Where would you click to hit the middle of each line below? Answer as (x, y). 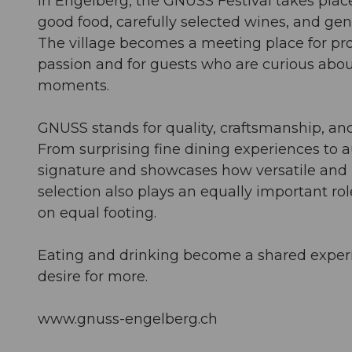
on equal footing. (97, 213)
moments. (73, 85)
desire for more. (93, 276)
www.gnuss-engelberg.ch (128, 319)
